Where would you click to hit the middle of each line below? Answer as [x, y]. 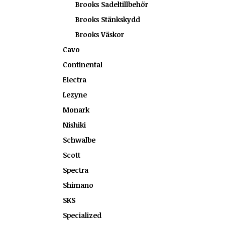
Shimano [78, 185]
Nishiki [74, 125]
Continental [83, 65]
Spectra [76, 170]
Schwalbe [79, 140]
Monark [76, 110]
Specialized [82, 215]
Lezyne [75, 95]
